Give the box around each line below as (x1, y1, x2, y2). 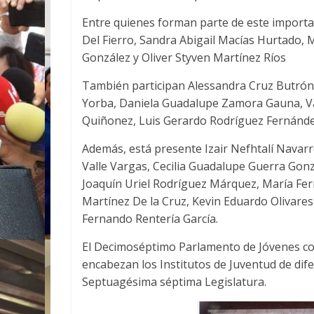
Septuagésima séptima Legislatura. (82, 274, 266, 290)
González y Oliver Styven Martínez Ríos (82, 50, 286, 66)
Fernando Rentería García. (82, 211, 218, 227)
